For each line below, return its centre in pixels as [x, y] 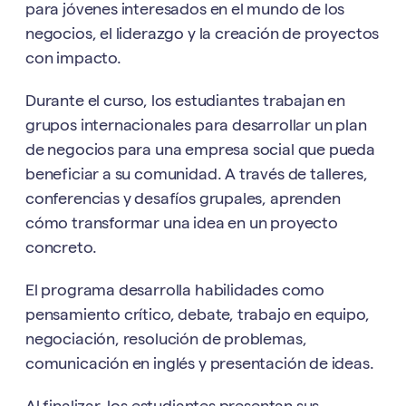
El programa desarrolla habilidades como [175, 292]
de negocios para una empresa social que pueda [200, 151]
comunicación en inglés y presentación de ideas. [200, 365]
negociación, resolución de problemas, [166, 341]
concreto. [61, 249]
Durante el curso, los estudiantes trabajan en [185, 102]
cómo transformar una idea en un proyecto [182, 225]
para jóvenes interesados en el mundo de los [185, 11]
